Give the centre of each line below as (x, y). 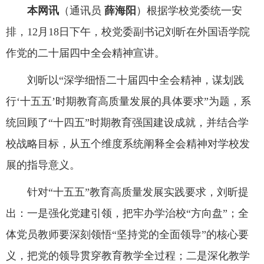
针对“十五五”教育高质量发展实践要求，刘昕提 (138, 192)
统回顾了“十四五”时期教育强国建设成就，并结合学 (127, 122)
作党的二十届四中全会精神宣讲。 (85, 53)
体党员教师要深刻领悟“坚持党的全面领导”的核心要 (127, 234)
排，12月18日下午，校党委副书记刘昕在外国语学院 (128, 32)
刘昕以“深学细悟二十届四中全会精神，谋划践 (136, 80)
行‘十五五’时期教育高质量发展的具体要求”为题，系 (128, 101)
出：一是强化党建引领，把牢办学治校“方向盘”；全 (127, 213)
